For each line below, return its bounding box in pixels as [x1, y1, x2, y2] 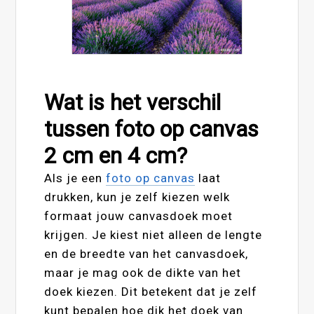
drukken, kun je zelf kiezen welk [44, 189, 231, 204]
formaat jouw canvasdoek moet [44, 208, 233, 223]
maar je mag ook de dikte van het [44, 265, 242, 280]
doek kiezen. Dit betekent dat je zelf [44, 284, 258, 299]
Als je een [44, 170, 107, 185]
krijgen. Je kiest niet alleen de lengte [44, 227, 263, 242]
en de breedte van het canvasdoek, [44, 246, 249, 261]
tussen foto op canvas [44, 115, 259, 142]
